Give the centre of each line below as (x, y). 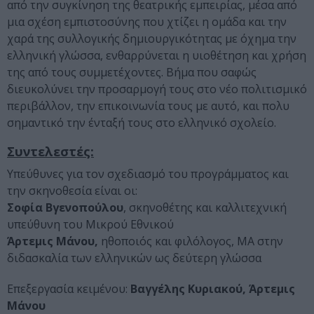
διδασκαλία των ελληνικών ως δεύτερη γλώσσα (134, 258)
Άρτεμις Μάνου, (53, 241)
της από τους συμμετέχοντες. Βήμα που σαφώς (132, 73)
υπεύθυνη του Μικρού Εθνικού (90, 225)
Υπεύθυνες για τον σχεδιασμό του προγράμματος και (148, 174)
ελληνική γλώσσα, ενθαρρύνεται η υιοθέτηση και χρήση (157, 56)
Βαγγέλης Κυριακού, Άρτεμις (213, 289)
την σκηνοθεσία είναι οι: (72, 191)
